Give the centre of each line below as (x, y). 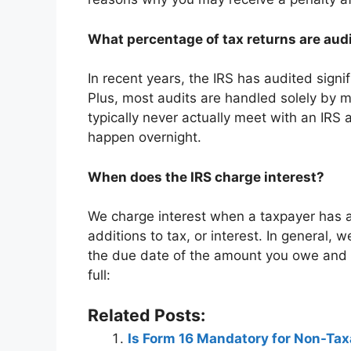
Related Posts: (147, 315)
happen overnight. (145, 138)
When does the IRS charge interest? (206, 177)
